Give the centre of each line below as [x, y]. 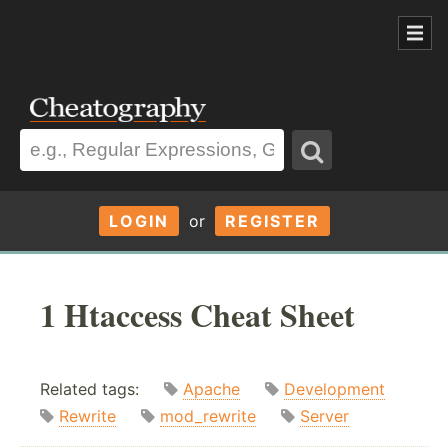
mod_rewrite [208, 416]
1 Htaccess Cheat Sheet [197, 314]
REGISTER [272, 220]
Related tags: [102, 389]
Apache [211, 389]
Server [324, 416]
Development [334, 389]
